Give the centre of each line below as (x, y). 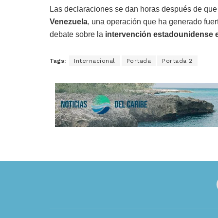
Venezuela (69, 22)
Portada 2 (177, 61)
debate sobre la (77, 34)
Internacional (95, 61)
